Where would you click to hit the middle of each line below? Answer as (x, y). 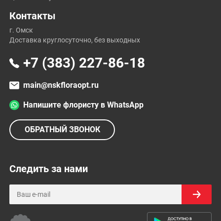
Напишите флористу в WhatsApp (83, 105)
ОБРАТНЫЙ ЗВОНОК (62, 130)
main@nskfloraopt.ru (61, 85)
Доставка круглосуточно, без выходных (75, 40)
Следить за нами (49, 169)
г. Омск (21, 30)
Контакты (33, 16)
